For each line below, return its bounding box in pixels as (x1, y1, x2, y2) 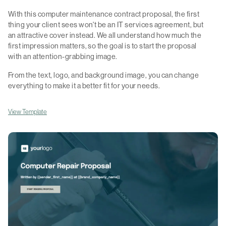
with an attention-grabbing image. (8, 52, 118, 62)
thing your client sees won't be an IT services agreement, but (8, 20, 204, 30)
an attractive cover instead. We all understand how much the (8, 31, 202, 40)
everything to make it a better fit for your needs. (8, 81, 160, 91)
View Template (8, 107, 47, 116)
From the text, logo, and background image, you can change (8, 71, 199, 80)
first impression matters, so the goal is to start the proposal (8, 41, 197, 51)
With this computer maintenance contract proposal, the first (8, 10, 200, 19)
